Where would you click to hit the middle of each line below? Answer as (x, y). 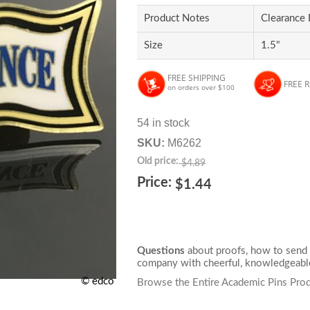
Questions (161, 251)
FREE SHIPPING (197, 78)
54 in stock (164, 123)
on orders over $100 (201, 87)
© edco (98, 281)
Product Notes (177, 18)
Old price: (158, 161)
